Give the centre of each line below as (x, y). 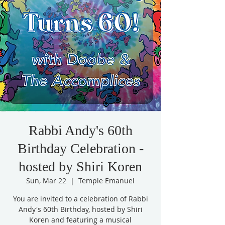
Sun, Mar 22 (46, 181)
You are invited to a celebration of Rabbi (80, 199)
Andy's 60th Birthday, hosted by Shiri (80, 209)
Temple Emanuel (106, 181)
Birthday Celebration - (80, 148)
